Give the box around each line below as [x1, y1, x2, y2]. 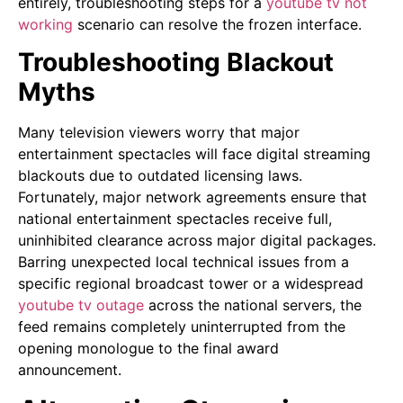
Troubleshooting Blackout [18, 47, 334, 78]
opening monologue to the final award [18, 339, 279, 358]
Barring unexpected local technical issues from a [18, 253, 349, 272]
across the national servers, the [144, 296, 362, 315]
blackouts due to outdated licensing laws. [18, 166, 302, 185]
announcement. [18, 361, 121, 380]
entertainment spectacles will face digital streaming [18, 145, 371, 164]
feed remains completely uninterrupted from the [18, 318, 345, 336]
